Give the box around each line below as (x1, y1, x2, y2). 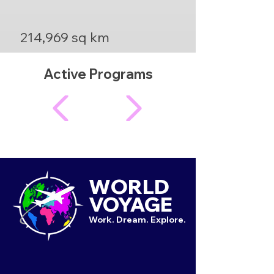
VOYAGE (89, 192, 172, 217)
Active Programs (43, 65, 153, 83)
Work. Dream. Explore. (89, 214, 186, 225)
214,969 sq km (20, 29, 109, 46)
